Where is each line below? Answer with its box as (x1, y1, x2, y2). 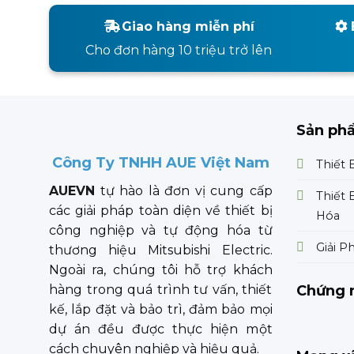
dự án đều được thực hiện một (49, 321, 273, 337)
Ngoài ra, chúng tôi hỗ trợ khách (49, 262, 273, 277)
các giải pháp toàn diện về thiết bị (49, 202, 273, 218)
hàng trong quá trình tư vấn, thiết (49, 281, 273, 297)
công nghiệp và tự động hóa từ (49, 222, 273, 238)
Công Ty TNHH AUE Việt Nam (51, 153, 269, 171)
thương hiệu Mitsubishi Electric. (49, 242, 273, 258)
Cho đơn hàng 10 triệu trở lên (85, 42, 272, 58)
